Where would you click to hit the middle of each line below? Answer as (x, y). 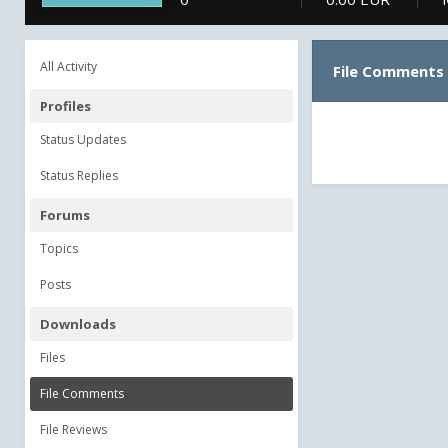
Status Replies (79, 175)
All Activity (68, 66)
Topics (59, 248)
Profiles (65, 106)
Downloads (78, 324)
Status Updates (83, 139)
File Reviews (73, 429)
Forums (65, 215)
